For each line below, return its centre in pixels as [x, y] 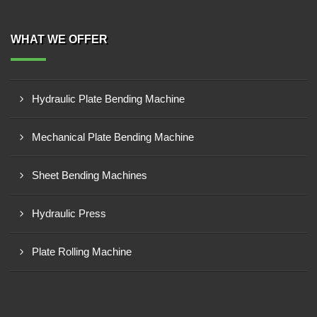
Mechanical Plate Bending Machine [113, 137]
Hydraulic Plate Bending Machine [108, 99]
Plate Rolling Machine [82, 252]
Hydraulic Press [69, 213]
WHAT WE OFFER [59, 39]
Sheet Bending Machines [90, 175]
